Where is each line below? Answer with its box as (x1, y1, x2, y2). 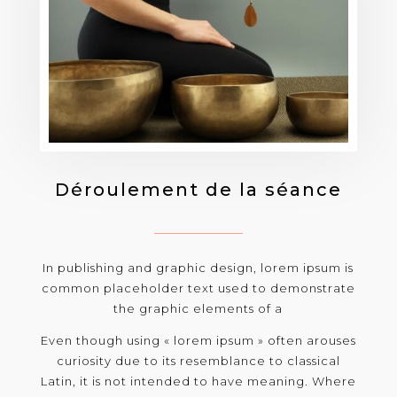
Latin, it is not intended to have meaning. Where (40, 373, 356, 388)
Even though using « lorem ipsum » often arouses (40, 332, 356, 347)
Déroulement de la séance (54, 178, 342, 200)
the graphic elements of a (113, 300, 284, 315)
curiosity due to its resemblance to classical (56, 353, 340, 368)
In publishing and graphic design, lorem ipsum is (43, 260, 354, 275)
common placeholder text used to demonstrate (41, 280, 355, 295)
